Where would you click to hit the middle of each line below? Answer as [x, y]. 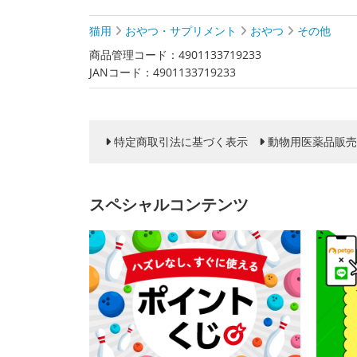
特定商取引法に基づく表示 [181, 141]
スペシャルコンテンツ [169, 204]
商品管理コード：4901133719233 [175, 55]
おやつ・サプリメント [181, 31]
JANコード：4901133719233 [163, 72]
